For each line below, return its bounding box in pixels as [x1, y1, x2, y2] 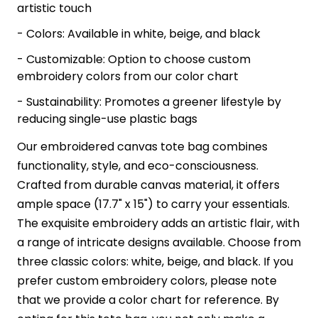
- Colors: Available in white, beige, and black [17, 26, 261, 43]
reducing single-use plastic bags [17, 111, 197, 128]
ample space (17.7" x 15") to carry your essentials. [17, 196, 290, 213]
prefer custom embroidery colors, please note [17, 273, 277, 290]
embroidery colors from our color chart [17, 68, 238, 85]
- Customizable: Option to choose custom [17, 51, 251, 68]
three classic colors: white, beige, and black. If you [17, 253, 293, 270]
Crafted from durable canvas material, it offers [17, 177, 280, 194]
